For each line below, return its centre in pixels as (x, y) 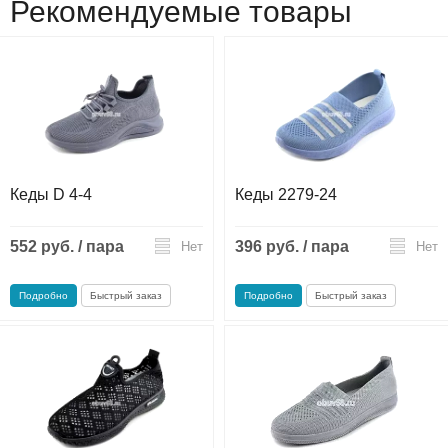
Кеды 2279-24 (286, 194)
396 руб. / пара (292, 246)
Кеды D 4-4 (51, 194)
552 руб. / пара (67, 246)
